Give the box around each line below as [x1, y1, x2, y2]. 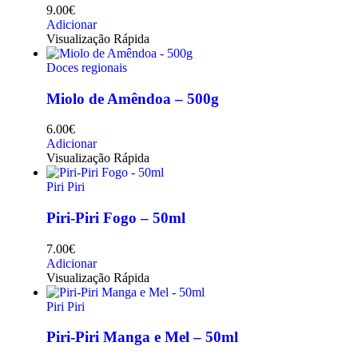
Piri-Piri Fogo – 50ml [46, 209, 185, 227]
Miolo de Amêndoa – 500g [46, 89, 219, 107]
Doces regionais [46, 60, 127, 74]
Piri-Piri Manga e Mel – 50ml [46, 328, 238, 346]
